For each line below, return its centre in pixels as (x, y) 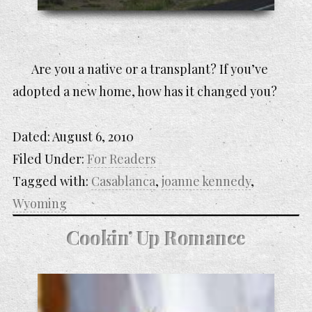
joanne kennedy (206, 181)
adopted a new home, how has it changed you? (145, 92)
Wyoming (40, 203)
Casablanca (123, 181)
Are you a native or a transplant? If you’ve (150, 69)
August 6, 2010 (93, 136)
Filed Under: (50, 158)
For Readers (122, 158)
